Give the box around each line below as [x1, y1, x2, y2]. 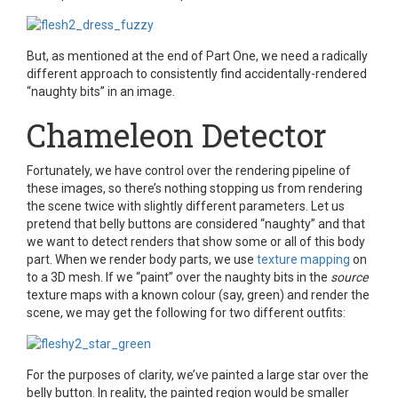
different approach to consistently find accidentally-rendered [27, 67, 367, 82]
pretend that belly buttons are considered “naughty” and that [27, 217, 365, 232]
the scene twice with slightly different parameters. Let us [27, 199, 345, 214]
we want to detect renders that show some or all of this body [27, 235, 365, 250]
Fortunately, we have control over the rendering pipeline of [27, 163, 351, 179]
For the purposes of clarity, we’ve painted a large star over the [27, 368, 369, 383]
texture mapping [257, 252, 350, 267]
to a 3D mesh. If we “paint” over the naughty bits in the [27, 270, 330, 285]
